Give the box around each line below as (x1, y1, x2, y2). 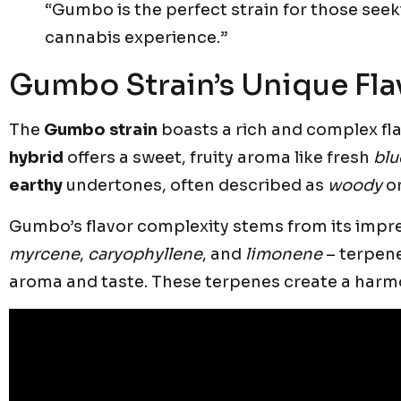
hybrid (9, 148, 64, 168)
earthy (9, 175, 63, 196)
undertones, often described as (63, 175, 328, 196)
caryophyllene (88, 243, 202, 264)
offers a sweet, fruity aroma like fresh (64, 148, 373, 168)
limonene (245, 243, 322, 264)
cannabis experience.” (45, 28, 227, 48)
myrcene (9, 243, 80, 264)
